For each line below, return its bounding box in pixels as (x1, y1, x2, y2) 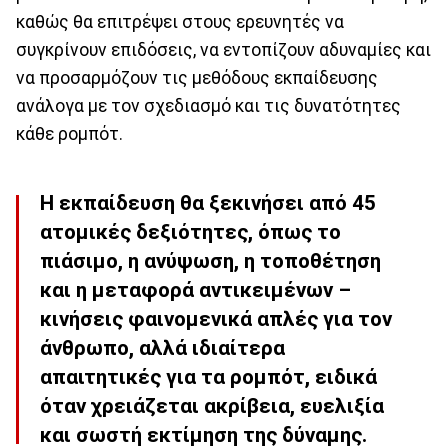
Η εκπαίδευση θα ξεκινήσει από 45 (40, 191, 376, 216)
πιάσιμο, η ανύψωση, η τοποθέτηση (40, 249, 381, 274)
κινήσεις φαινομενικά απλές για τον (40, 307, 392, 332)
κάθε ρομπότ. (16, 123, 123, 144)
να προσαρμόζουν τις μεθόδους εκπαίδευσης (16, 67, 378, 88)
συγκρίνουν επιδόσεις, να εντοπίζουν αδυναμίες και (16, 39, 431, 60)
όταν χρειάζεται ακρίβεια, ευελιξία (40, 394, 384, 419)
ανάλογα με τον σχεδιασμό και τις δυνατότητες (16, 95, 401, 116)
